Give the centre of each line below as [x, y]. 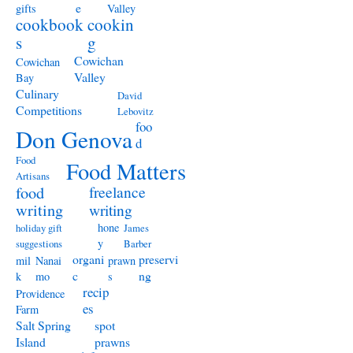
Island [31, 342]
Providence [40, 294]
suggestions [39, 243]
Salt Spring [43, 325]
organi [88, 259]
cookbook [50, 24]
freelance [117, 191]
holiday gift [39, 228]
